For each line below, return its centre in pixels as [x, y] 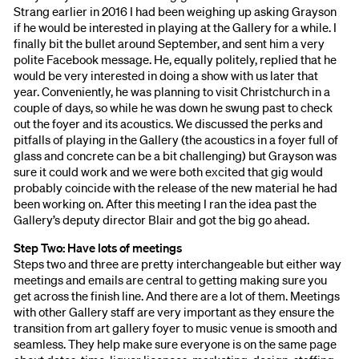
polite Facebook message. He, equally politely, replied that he [175, 59]
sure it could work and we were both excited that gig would [169, 171]
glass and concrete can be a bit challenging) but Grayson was [175, 155]
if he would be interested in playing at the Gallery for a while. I [175, 27]
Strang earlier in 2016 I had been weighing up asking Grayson [175, 11]
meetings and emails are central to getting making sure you [171, 279]
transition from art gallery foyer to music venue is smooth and [176, 327]
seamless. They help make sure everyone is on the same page [175, 343]
